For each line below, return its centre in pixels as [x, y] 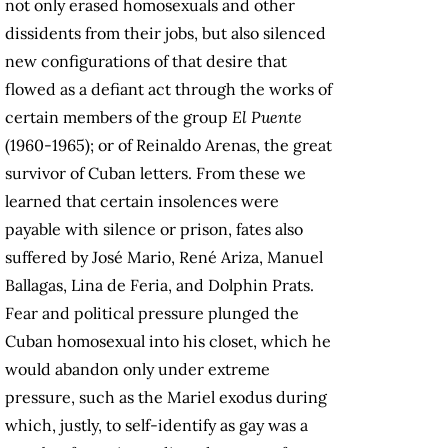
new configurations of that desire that [146, 61]
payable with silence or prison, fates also [154, 229]
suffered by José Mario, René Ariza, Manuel [164, 257]
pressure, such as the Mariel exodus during [166, 397]
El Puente [267, 117]
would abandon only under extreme [137, 369]
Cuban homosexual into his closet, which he [168, 341]
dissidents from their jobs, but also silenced [165, 33]
